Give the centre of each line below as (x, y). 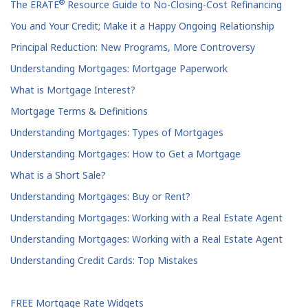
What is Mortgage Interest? (73, 90)
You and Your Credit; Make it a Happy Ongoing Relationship (142, 26)
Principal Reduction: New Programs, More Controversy (133, 47)
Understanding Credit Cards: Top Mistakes (104, 261)
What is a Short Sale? (58, 175)
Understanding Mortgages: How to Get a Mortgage (125, 154)
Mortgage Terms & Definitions (79, 111)
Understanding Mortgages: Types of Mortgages (117, 133)
